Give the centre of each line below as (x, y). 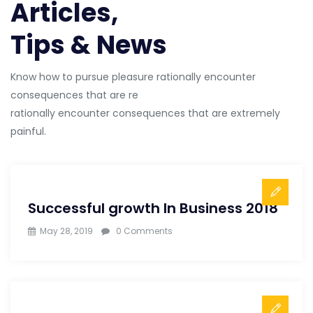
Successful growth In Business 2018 (153, 208)
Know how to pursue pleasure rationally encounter (133, 77)
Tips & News (89, 45)
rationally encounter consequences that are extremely (145, 113)
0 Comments (144, 231)
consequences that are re (74, 95)
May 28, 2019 (66, 231)
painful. (28, 131)
